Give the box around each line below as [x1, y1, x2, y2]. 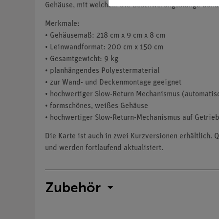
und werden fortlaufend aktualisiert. [45, 144, 163, 153]
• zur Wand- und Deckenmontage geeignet [45, 79, 181, 87]
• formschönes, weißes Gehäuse [45, 102, 148, 110]
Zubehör [45, 179, 101, 196]
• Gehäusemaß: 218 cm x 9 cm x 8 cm [45, 32, 165, 40]
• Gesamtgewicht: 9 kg [45, 55, 118, 64]
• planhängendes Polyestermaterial [45, 67, 159, 75]
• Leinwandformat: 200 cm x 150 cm [45, 44, 163, 52]
